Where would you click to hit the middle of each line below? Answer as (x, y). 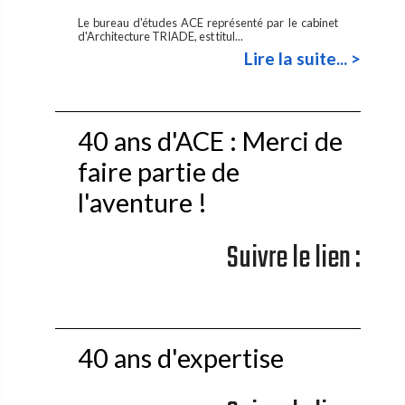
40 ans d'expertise (180, 358)
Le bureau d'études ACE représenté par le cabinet (208, 22)
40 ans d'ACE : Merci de (210, 141)
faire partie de (158, 171)
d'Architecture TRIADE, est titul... (161, 36)
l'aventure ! (142, 202)
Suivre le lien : (293, 258)
